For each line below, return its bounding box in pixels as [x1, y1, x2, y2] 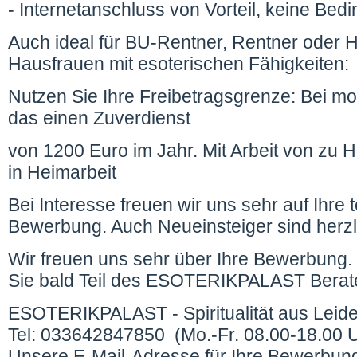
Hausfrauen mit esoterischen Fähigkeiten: [8, 54, 349, 75]
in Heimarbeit [8, 163, 116, 183]
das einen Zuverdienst [8, 108, 195, 129]
